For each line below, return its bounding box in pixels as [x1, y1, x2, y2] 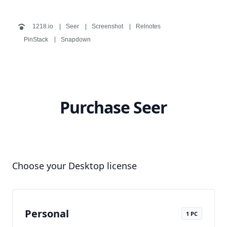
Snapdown [61, 35, 91, 43]
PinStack [24, 35, 48, 43]
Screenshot [92, 23, 123, 30]
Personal [25, 206, 69, 220]
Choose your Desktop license [12, 159, 137, 172]
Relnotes [136, 23, 161, 30]
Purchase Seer [59, 96, 168, 118]
